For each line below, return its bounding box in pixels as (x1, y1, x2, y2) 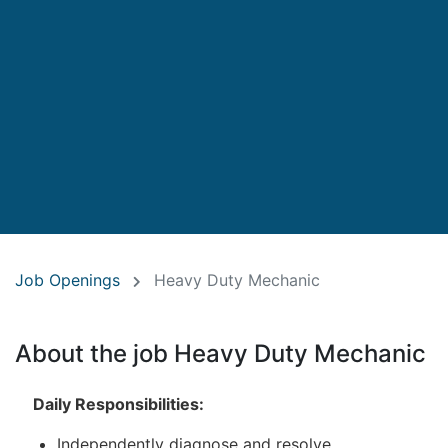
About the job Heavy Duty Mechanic (15, 339, 426, 369)
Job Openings (15, 270, 120, 291)
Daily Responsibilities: (33, 394, 204, 415)
